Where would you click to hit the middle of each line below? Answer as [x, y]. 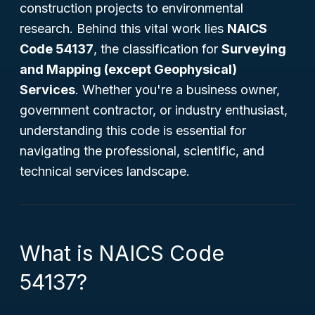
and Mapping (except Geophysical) [128, 69]
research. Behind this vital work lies [123, 28]
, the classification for [157, 49]
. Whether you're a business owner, [178, 90]
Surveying [254, 49]
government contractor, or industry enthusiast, [154, 110]
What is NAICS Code [122, 253]
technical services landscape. [105, 171]
